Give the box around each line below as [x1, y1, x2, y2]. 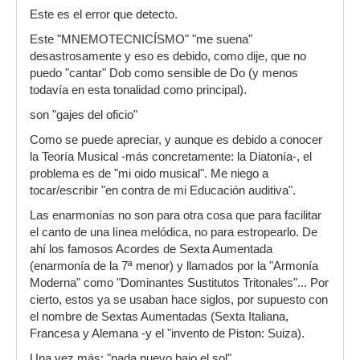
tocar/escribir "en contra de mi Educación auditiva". [30, 184, 296, 197]
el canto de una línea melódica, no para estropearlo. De [30, 226, 317, 239]
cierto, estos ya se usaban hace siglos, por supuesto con [30, 293, 328, 306]
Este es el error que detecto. [30, 8, 178, 21]
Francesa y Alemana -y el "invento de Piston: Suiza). [30, 327, 305, 340]
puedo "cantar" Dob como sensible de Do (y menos [30, 67, 298, 80]
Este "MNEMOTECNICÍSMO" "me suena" [30, 33, 252, 46]
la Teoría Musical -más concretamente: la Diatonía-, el [30, 150, 312, 163]
